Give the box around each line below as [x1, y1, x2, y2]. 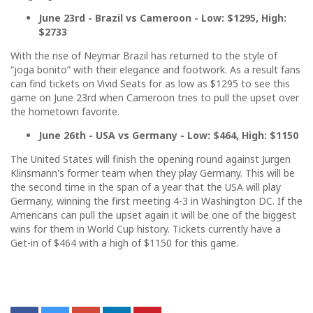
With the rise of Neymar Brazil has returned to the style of [10, 48, 277, 62]
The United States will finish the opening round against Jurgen [10, 152, 291, 166]
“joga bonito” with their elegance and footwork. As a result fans [10, 62, 300, 76]
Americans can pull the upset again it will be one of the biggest [10, 208, 296, 221]
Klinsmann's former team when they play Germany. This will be [10, 166, 295, 180]
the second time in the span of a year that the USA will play [10, 180, 281, 194]
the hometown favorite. [10, 104, 119, 118]
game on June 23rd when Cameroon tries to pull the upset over [10, 90, 299, 104]
